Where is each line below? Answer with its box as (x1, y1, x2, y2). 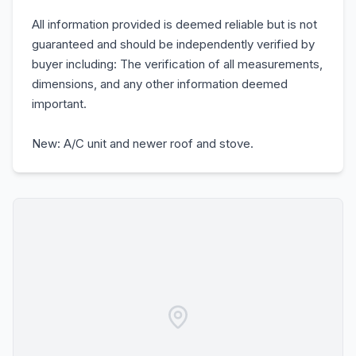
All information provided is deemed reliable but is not (32, 17, 317, 32)
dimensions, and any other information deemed (32, 76, 288, 91)
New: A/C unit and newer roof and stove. (32, 136, 253, 151)
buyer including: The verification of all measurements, (32, 56, 323, 72)
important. (32, 96, 87, 111)
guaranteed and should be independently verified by (32, 37, 315, 52)
